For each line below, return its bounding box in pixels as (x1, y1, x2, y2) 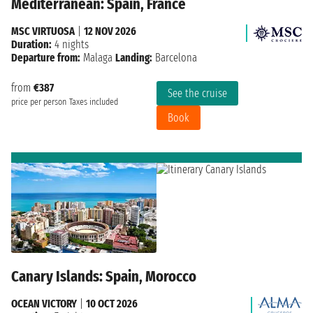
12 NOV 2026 (84, 24, 136, 38)
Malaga (83, 50, 112, 64)
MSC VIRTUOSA (11, 24, 75, 38)
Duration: (11, 37, 52, 51)
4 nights (52, 37, 89, 51)
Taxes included (69, 96, 118, 108)
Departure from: (11, 50, 80, 64)
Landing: (115, 50, 152, 64)
